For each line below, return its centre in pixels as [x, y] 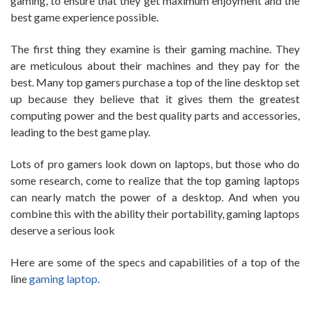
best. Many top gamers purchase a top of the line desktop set [155, 82]
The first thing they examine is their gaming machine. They [155, 48]
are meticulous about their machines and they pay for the [155, 65]
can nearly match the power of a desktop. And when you [155, 197]
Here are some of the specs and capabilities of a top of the [155, 262]
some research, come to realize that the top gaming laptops [155, 180]
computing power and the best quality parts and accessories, [155, 115]
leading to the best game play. [80, 131]
